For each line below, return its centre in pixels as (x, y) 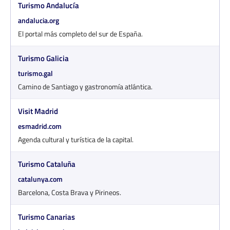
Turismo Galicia (43, 58)
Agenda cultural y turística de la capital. (76, 139)
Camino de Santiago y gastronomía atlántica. (85, 86)
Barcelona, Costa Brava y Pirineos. (70, 192)
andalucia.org (39, 20)
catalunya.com (40, 179)
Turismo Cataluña (47, 164)
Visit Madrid (38, 111)
